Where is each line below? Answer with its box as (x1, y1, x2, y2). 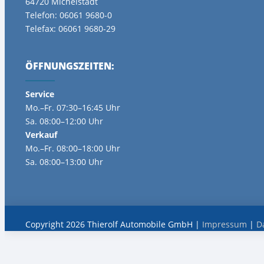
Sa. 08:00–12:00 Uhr (25, 115, 103, 127)
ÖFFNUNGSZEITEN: (25, 59, 114, 72)
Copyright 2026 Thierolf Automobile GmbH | (25, 218, 202, 230)
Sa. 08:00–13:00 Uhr (25, 156, 103, 167)
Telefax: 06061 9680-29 (25, 22, 115, 34)
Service (25, 88, 54, 100)
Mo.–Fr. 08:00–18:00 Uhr (25, 142, 120, 154)
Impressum (202, 218, 247, 230)
